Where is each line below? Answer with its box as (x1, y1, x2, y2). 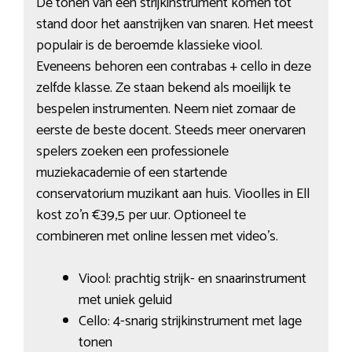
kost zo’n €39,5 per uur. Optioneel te (35, 203, 246, 228)
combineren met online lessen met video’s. (35, 225, 278, 249)
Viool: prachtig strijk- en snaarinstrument (78, 267, 306, 291)
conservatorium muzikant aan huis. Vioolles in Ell (35, 182, 310, 207)
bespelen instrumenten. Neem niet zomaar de (35, 97, 295, 122)
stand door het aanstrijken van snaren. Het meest (35, 13, 313, 37)
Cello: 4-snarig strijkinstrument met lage (78, 310, 302, 334)
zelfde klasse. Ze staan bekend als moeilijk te (35, 76, 291, 101)
